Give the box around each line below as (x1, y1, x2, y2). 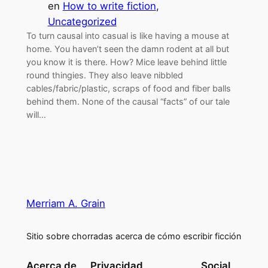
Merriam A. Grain (26, 197, 105, 209)
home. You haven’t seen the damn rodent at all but (26, 43, 229, 54)
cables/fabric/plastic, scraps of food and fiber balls (26, 83, 231, 93)
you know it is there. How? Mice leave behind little (26, 56, 227, 67)
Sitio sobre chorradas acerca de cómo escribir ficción (26, 230, 241, 241)
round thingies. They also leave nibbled (26, 69, 183, 80)
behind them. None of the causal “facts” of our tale (26, 96, 230, 106)
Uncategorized (47, 15, 117, 28)
